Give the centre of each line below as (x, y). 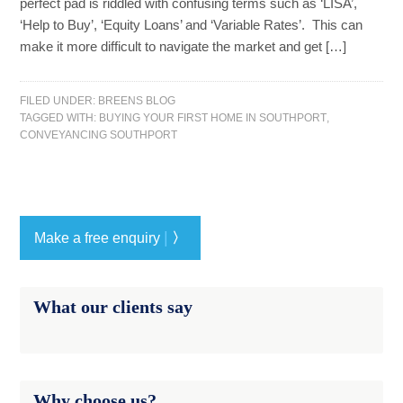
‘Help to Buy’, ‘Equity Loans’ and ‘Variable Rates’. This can (192, 25)
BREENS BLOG (137, 101)
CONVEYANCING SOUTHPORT (99, 135)
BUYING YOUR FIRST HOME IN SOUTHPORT (213, 118)
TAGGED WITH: (60, 118)
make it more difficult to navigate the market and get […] (184, 46)
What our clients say (113, 307)
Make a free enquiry (99, 238)
